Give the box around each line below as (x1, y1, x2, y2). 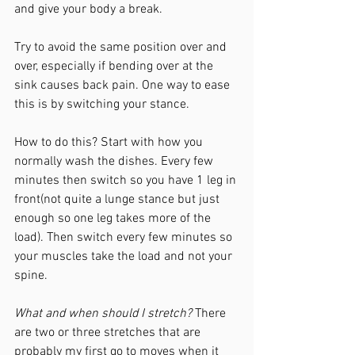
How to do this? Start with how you (14, 135, 206, 151)
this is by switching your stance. (14, 97, 193, 113)
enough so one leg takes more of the (14, 211, 214, 227)
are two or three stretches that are (14, 325, 207, 341)
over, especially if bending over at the (14, 59, 216, 74)
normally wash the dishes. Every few (14, 154, 216, 170)
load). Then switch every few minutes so (14, 230, 235, 246)
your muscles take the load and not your (14, 249, 235, 265)
